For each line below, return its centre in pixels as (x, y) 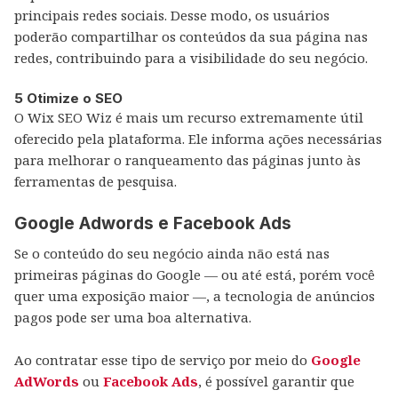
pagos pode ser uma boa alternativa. (133, 317)
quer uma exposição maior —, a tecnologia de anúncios (195, 296)
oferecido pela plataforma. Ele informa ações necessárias (198, 139)
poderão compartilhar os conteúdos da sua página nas (191, 36)
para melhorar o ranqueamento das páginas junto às (187, 160)
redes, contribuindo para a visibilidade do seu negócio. (191, 58)
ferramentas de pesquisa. (96, 181)
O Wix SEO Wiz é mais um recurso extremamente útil (189, 117)
